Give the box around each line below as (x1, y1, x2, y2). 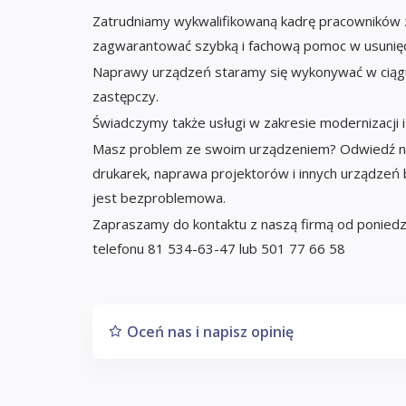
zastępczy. (92, 86, 159, 105)
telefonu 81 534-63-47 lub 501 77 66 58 (92, 238, 345, 257)
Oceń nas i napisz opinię (127, 321, 294, 342)
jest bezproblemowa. (92, 188, 226, 207)
